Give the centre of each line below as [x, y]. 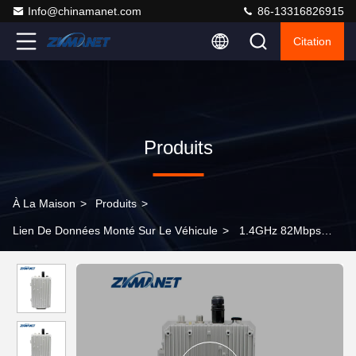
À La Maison [44, 203]
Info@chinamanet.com [85, 11]
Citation [312, 41]
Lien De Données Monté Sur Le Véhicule [115, 230]
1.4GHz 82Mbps [280, 230]
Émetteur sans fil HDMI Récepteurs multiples [125, 257]
